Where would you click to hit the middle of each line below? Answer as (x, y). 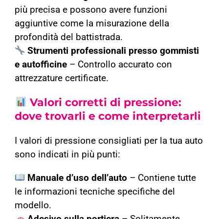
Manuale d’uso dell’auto (77, 178)
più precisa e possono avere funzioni (91, 10)
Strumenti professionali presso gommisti (113, 51)
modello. (33, 206)
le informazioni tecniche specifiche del (95, 192)
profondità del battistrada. (68, 37)
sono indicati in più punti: (67, 155)
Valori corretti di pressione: (104, 103)
